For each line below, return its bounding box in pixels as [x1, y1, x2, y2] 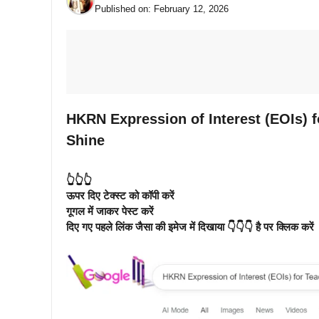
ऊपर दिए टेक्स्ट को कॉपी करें [66, 189, 174, 202]
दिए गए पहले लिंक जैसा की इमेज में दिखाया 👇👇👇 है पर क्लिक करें [66, 221, 314, 233]
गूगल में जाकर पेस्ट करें [66, 205, 154, 217]
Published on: [95, 4, 154, 14]
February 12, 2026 [154, 4, 229, 14]
